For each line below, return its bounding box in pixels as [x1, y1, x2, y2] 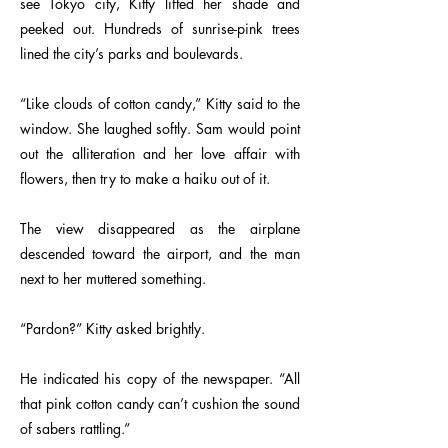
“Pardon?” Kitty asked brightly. [20, 319, 205, 338]
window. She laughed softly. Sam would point [20, 119, 300, 138]
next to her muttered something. [20, 269, 206, 288]
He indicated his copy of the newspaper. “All [20, 369, 300, 388]
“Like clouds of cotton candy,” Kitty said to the [20, 94, 300, 113]
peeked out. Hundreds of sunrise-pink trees [20, 19, 300, 38]
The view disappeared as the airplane [20, 219, 300, 238]
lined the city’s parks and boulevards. [20, 44, 243, 63]
